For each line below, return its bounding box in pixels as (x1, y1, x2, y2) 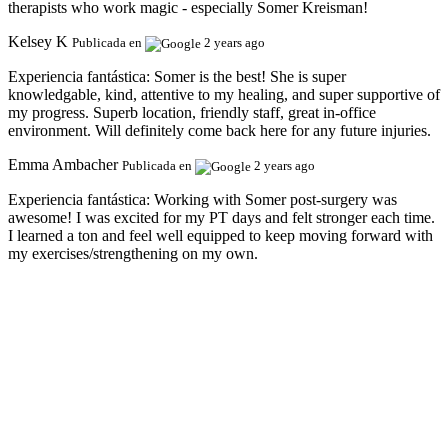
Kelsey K (8, 33, 68, 51)
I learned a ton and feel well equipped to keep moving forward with (8, 226, 433, 244)
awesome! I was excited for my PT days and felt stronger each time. (8, 208, 435, 226)
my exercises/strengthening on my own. (8, 244, 258, 262)
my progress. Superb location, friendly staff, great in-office (8, 104, 376, 121)
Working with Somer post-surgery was (154, 190, 397, 208)
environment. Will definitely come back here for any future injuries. (8, 122, 431, 139)
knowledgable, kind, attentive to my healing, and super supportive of (8, 86, 440, 103)
